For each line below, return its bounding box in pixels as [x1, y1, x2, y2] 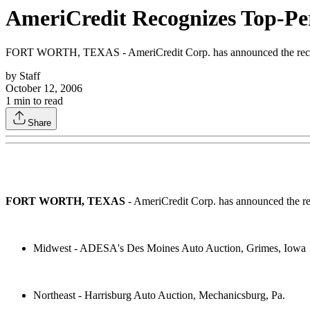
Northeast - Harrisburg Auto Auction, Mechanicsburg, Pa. [33, 289, 285, 301]
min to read [11, 94, 63, 107]
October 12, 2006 [6, 82, 82, 94]
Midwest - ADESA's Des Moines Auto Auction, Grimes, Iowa [33, 241, 306, 254]
